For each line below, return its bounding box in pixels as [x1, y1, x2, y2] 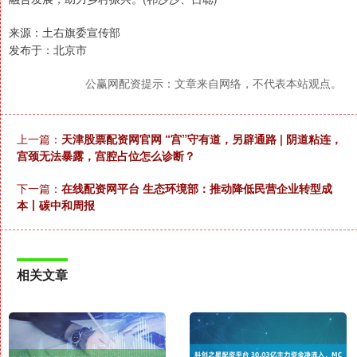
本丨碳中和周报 [17, 197, 95, 214]
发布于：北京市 [9, 41, 87, 58]
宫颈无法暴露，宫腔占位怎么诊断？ [17, 147, 195, 164]
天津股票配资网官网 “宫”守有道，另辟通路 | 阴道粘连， [61, 131, 342, 147]
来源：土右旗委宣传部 [9, 24, 120, 41]
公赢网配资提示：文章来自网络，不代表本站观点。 [85, 75, 342, 92]
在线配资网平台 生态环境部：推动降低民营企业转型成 [61, 180, 332, 197]
